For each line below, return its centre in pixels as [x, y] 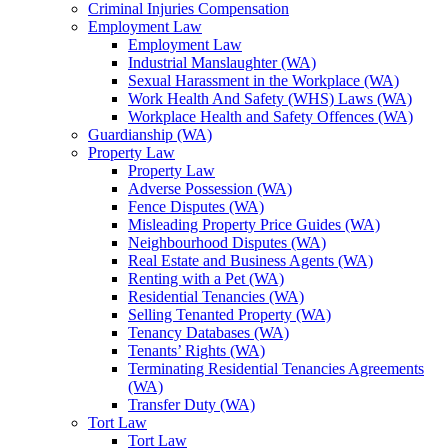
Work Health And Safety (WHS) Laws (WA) [270, 98]
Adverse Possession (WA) [210, 188]
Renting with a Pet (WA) [206, 278]
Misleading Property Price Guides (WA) [254, 224]
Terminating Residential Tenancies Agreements [276, 368]
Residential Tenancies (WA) [216, 296]
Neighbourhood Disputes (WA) [227, 242]
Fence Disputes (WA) [196, 206]
